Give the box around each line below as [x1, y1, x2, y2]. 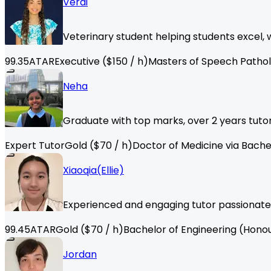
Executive [54, 54, 100, 69]
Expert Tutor [5, 139, 65, 153]
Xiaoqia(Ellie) [63, 163, 124, 178]
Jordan [63, 247, 97, 262]
